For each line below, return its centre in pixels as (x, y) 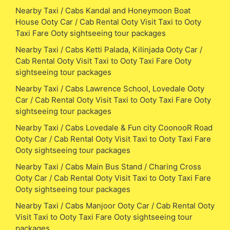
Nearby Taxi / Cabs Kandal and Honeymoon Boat (103, 10)
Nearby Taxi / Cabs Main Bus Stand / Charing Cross (108, 166)
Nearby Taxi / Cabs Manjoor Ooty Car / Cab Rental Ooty (115, 205)
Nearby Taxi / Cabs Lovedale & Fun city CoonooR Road (114, 127)
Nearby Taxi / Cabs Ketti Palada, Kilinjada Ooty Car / (109, 49)
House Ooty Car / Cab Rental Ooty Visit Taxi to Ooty (108, 22)
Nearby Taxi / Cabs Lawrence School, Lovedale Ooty (110, 88)
